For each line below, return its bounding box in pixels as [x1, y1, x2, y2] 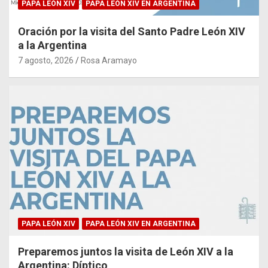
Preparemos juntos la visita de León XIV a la [18, 245, 233, 258]
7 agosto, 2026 [18, 56, 74, 66]
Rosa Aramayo [81, 56, 137, 66]
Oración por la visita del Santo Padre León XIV [18, 25, 245, 38]
